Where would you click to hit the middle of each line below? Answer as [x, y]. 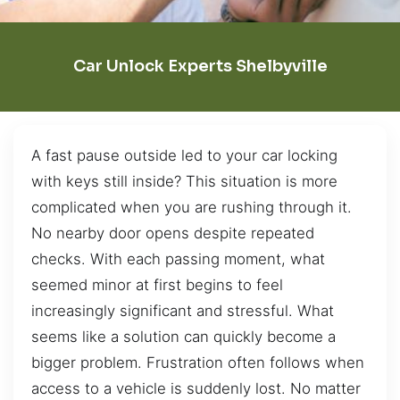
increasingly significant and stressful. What [183, 310]
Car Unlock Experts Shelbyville [200, 67]
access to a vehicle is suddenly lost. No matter [196, 388]
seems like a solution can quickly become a [183, 336]
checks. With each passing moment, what [178, 258]
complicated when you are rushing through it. [192, 207]
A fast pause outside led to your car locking [184, 155]
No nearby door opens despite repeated [173, 233]
